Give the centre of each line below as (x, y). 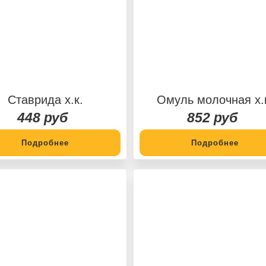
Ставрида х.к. (45, 99)
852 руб (212, 117)
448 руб (42, 117)
